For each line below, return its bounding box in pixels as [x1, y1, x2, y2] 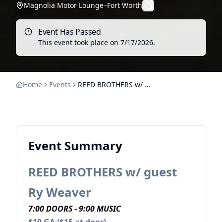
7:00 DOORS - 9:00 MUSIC [28, 203, 121, 215]
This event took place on [38, 38, 120, 48]
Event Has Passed [38, 26, 101, 38]
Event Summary [28, 137, 122, 154]
